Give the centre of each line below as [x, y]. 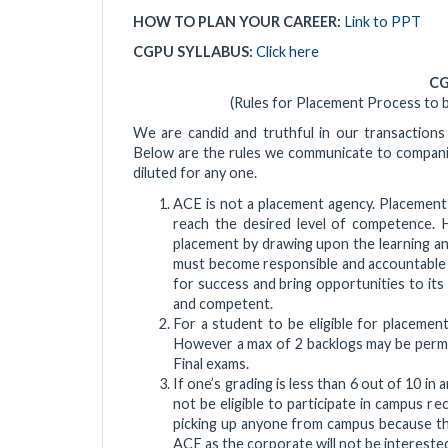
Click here [287, 52]
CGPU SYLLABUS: [194, 52]
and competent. [223, 303]
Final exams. [211, 363]
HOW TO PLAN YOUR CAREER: [238, 21]
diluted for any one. [195, 173]
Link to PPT [382, 21]
